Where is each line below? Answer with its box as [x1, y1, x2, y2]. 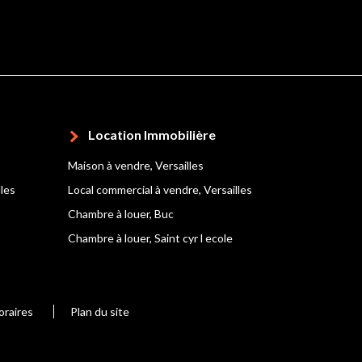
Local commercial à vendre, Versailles [67, 183, 252, 196]
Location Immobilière [87, 127, 216, 142]
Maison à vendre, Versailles [67, 158, 204, 172]
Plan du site [69, 305, 129, 319]
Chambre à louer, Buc [67, 207, 174, 221]
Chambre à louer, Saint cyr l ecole [67, 231, 233, 245]
